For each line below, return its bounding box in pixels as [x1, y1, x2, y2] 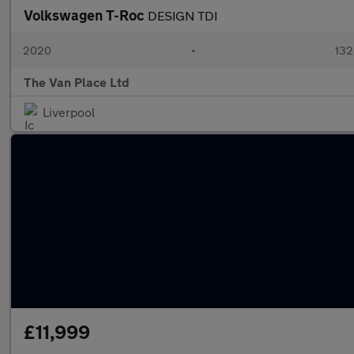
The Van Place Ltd [24, 74, 130, 89]
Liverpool [43, 104, 95, 119]
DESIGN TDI [148, 8, 217, 23]
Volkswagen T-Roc [24, 6, 148, 24]
